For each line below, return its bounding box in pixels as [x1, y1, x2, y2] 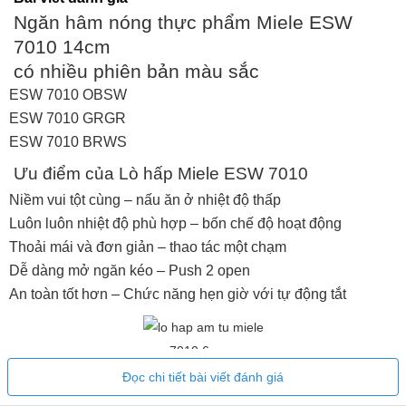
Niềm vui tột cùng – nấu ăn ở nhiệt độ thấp [9, 192, 281, 208]
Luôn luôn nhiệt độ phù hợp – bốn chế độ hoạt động [9, 216, 342, 232]
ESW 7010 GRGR [9, 111, 126, 127]
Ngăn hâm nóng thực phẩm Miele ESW [14, 12, 353, 34]
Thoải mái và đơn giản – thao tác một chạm [9, 239, 286, 256]
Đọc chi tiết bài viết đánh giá [122, 370, 284, 385]
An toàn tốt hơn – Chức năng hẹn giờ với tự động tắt [9, 286, 346, 303]
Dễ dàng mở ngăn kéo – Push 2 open [9, 263, 250, 279]
